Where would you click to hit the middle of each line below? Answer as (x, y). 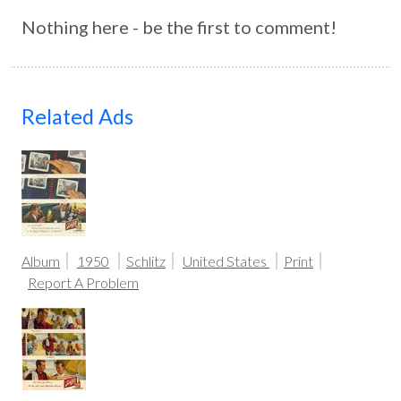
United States (226, 261)
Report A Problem (83, 283)
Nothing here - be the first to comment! (179, 27)
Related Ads (77, 117)
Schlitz (146, 261)
